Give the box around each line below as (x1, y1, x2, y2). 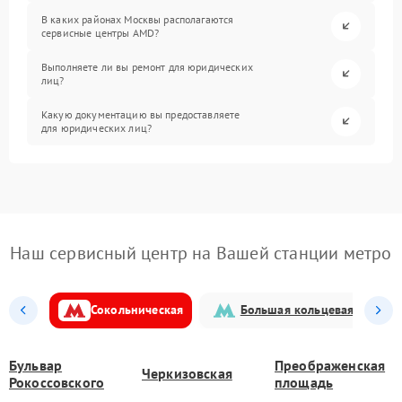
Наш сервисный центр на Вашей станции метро (10, 240, 392, 265)
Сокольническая (91, 301, 184, 319)
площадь (275, 372, 334, 391)
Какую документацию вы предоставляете (41, 108, 240, 122)
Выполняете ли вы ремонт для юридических (41, 60, 253, 74)
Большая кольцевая (240, 301, 354, 319)
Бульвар (9, 355, 63, 374)
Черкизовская (142, 364, 232, 383)
